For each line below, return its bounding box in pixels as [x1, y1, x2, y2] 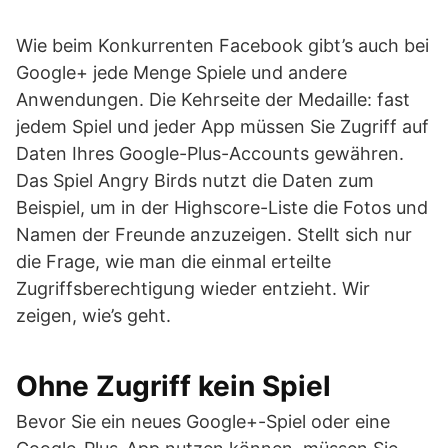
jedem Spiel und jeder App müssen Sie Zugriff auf [16, 116, 429, 137]
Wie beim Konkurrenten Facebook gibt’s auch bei [16, 35, 429, 56]
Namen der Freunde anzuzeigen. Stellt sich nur [16, 224, 412, 245]
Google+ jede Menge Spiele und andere [16, 62, 347, 83]
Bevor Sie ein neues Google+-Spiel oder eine [16, 411, 390, 432]
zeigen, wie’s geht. [16, 305, 171, 326]
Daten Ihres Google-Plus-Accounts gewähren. [16, 143, 404, 164]
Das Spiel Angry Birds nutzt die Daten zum [16, 170, 374, 191]
